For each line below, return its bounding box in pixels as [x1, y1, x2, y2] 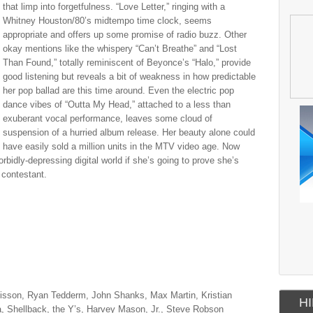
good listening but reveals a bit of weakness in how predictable [3, 71, 256, 82]
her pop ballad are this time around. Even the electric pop [3, 85, 234, 96]
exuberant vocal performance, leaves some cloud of [3, 113, 212, 124]
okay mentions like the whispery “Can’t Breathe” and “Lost [3, 43, 237, 54]
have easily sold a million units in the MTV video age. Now [3, 141, 240, 152]
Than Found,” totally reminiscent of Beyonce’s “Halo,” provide [3, 57, 251, 68]
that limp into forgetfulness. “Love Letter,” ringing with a [3, 1, 225, 12]
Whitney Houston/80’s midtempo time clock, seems [3, 15, 212, 26]
